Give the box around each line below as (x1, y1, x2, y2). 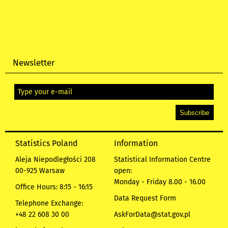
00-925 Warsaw (15, 166, 65, 175)
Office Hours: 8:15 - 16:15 (15, 182, 93, 191)
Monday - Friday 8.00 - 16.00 (114, 177, 206, 186)
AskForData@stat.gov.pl (114, 210, 190, 219)
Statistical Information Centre (114, 155, 211, 164)
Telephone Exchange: (15, 198, 83, 208)
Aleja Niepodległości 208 (15, 155, 96, 164)
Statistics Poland (15, 138, 78, 148)
